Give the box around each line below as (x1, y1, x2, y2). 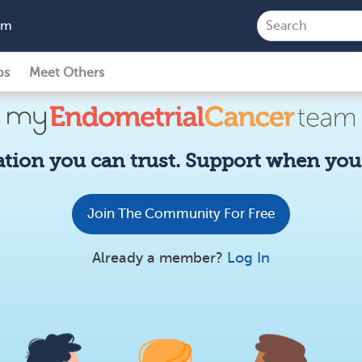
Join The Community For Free (87, 206, 275, 222)
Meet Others (29, 65, 104, 80)
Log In (227, 249, 270, 266)
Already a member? (92, 249, 227, 266)
